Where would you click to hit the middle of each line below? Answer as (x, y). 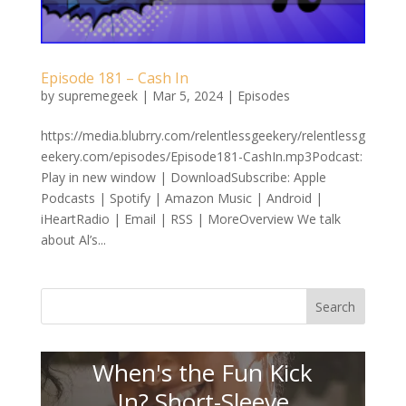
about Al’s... (73, 240)
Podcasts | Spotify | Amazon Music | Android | (181, 198)
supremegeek (97, 96)
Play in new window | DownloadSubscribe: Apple (183, 178)
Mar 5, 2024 (187, 96)
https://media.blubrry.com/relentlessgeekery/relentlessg (203, 136)
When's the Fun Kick (203, 372)
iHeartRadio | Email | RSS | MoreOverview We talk (190, 219)
